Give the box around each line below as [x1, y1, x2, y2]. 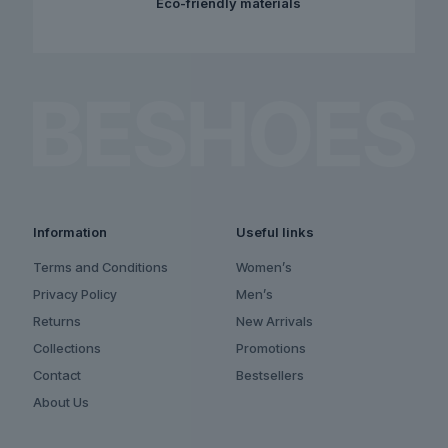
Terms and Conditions [33, 259, 168, 276]
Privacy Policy [33, 286, 117, 303]
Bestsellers [236, 367, 304, 384]
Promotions [236, 340, 306, 357]
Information [33, 224, 107, 241]
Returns [33, 313, 81, 330]
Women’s [236, 259, 292, 276]
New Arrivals [236, 313, 313, 330]
